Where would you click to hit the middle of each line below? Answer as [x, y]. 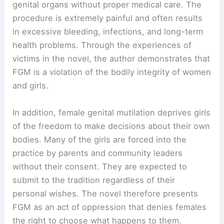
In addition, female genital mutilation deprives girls [112, 112]
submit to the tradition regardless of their [94, 180]
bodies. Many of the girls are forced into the [100, 139]
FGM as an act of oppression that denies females [110, 207]
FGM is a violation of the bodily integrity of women [112, 72]
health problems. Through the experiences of [102, 45]
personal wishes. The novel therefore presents [105, 193]
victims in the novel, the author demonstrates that [111, 59]
